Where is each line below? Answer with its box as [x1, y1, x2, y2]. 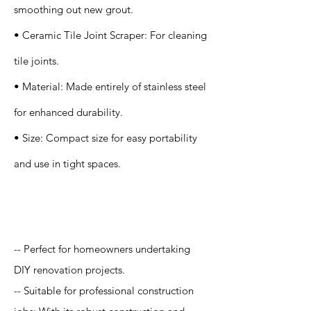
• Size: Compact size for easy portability [14, 131, 197, 144]
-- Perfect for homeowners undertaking [14, 242, 190, 255]
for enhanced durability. [14, 106, 123, 119]
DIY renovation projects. [14, 263, 125, 276]
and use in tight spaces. [14, 157, 121, 170]
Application [24, 199, 92, 215]
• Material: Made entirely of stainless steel [14, 80, 206, 93]
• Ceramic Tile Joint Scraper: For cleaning [14, 28, 207, 42]
